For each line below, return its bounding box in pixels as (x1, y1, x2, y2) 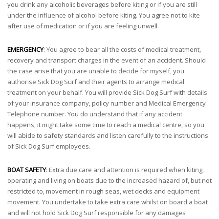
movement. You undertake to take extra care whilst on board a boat (7, 197, 208, 206)
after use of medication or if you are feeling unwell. (7, 22, 159, 30)
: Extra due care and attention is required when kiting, (46, 165, 204, 174)
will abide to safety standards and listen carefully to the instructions (7, 131, 208, 140)
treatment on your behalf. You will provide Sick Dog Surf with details (7, 88, 207, 97)
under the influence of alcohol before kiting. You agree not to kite (7, 11, 200, 20)
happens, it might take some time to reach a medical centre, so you (7, 120, 204, 129)
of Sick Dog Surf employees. (7, 142, 90, 151)
